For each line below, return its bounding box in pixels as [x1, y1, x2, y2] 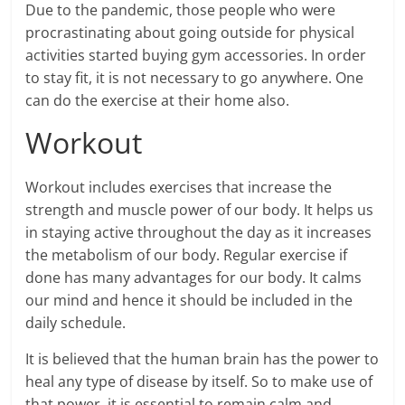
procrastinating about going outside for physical [25, 23, 355, 42]
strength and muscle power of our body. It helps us [25, 200, 374, 220]
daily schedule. [25, 313, 127, 333]
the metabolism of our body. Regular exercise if [25, 245, 348, 265]
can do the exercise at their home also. [25, 90, 294, 110]
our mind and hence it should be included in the [25, 290, 353, 310]
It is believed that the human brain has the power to [25, 349, 380, 369]
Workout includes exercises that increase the [25, 177, 333, 197]
